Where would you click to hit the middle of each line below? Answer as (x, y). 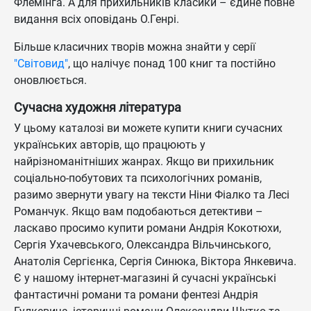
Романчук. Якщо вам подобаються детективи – (138, 211)
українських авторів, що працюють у (110, 145)
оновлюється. (50, 80)
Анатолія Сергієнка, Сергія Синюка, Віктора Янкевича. (155, 261)
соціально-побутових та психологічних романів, (138, 178)
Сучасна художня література (98, 107)
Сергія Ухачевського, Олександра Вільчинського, (142, 245)
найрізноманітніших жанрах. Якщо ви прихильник (144, 161)
